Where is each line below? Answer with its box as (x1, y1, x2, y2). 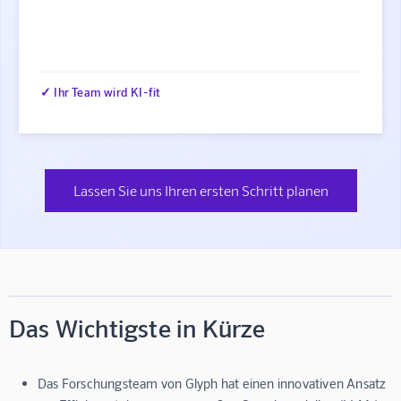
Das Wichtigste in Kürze (9, 312, 266, 344)
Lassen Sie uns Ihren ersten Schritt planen (73, 182, 328, 200)
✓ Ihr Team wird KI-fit (40, 83, 161, 99)
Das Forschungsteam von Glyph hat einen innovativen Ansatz (38, 375, 387, 392)
